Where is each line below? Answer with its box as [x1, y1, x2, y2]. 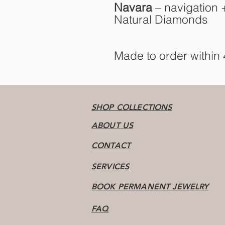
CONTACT [91, 141, 131, 151]
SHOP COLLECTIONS [91, 102, 172, 113]
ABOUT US [91, 121, 134, 131]
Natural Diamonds [114, 12, 208, 27]
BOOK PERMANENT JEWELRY [91, 182, 209, 192]
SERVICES [91, 162, 130, 172]
